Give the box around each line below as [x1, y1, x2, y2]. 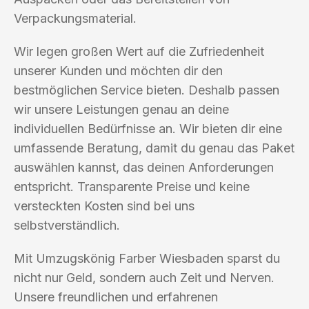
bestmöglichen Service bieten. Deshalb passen [14, 82, 279, 97]
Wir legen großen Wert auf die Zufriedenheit [14, 43, 264, 59]
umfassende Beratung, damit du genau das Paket [14, 140, 295, 155]
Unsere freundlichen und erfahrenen [14, 289, 218, 304]
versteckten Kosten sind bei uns [14, 198, 195, 213]
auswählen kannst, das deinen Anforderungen [14, 159, 274, 175]
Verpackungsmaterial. [14, 10, 137, 26]
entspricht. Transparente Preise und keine [14, 179, 250, 194]
